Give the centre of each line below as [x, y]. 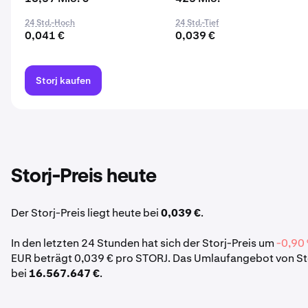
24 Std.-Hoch [50, 23]
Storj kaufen [63, 80]
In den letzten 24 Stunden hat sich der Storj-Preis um [144, 243]
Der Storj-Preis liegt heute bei [86, 213]
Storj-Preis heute [84, 177]
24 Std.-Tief [197, 23]
